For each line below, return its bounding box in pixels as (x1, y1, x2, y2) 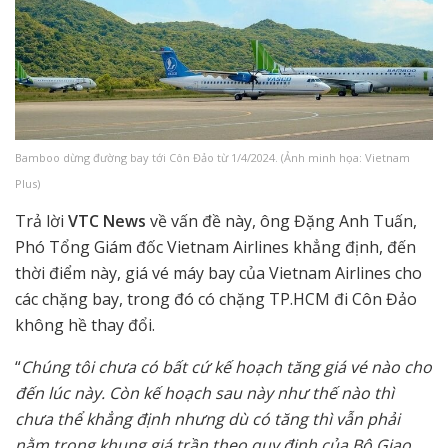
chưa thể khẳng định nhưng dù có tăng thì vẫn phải (15, 408, 400, 431)
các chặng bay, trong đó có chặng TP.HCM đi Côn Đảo (15, 288, 417, 311)
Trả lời (15, 210, 68, 233)
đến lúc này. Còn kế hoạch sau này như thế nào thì (15, 382, 394, 405)
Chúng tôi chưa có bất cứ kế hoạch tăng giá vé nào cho (21, 356, 432, 379)
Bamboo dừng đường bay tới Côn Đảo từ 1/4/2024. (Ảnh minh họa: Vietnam (15, 150, 410, 166)
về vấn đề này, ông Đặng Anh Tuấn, (150, 210, 417, 233)
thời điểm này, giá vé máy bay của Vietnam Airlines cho (15, 262, 422, 285)
